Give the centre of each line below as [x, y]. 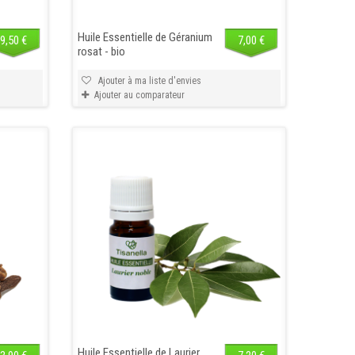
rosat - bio [101, 51]
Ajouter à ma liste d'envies [148, 80]
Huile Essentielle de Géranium [145, 37]
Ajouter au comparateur [139, 95]
